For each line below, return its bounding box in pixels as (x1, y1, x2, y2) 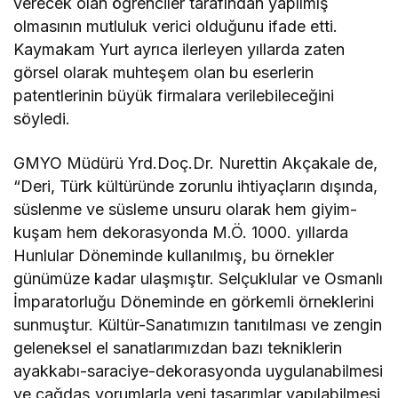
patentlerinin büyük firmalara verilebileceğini (13, 85, 335, 105)
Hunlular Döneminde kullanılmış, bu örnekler (13, 245, 335, 265)
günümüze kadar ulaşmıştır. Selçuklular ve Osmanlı (13, 268, 384, 288)
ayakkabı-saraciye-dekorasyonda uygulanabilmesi (13, 361, 384, 380)
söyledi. (13, 108, 70, 128)
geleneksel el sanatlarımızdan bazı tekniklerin (13, 338, 343, 357)
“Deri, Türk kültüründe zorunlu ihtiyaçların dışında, (13, 176, 378, 195)
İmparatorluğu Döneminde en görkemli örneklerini (13, 291, 375, 311)
